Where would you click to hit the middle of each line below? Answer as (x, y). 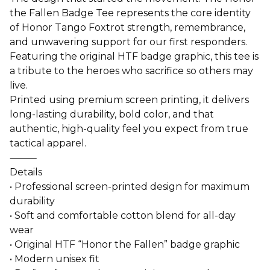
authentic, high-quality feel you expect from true (129, 128)
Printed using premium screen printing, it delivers (129, 99)
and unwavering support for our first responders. (128, 42)
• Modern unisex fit (55, 259)
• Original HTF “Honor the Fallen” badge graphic (125, 244)
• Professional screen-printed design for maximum (130, 186)
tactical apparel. (48, 143)
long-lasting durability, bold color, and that (112, 114)
